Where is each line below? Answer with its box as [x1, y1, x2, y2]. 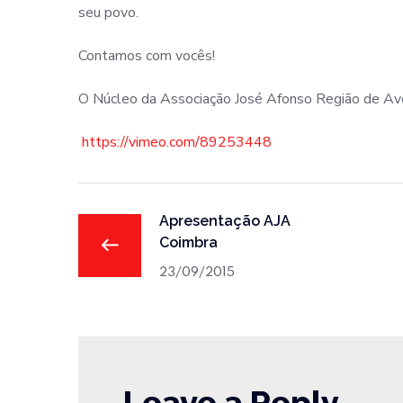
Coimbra [159, 233, 218, 251]
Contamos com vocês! [78, 45, 215, 66]
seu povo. [78, 2, 139, 22]
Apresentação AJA [159, 211, 291, 229]
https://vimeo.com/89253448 [82, 131, 272, 152]
